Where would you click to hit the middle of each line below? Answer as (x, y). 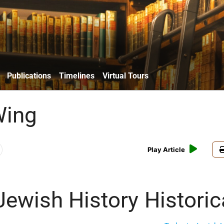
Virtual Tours (125, 75)
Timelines (77, 75)
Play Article (166, 150)
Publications (29, 75)
